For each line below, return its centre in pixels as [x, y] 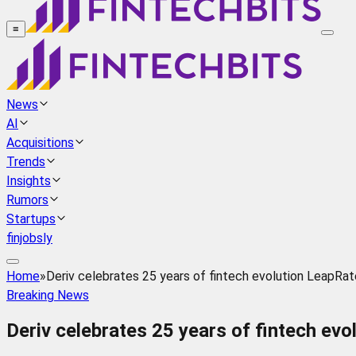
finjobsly [29, 238]
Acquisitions [40, 143]
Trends [26, 162]
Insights [29, 181]
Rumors [27, 200]
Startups [31, 219]
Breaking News [48, 296]
